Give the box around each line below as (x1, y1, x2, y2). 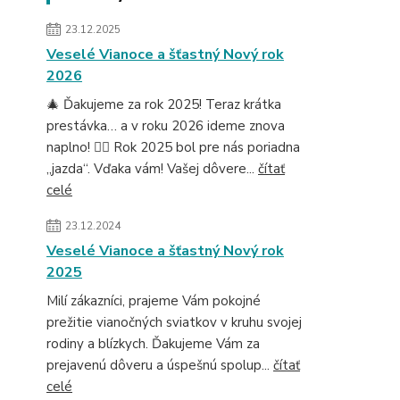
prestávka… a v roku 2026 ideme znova (46, 117, 285, 135)
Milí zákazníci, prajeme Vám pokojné (46, 292, 261, 310)
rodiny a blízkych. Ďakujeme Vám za (46, 335, 260, 353)
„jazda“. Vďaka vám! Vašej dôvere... (46, 160, 258, 178)
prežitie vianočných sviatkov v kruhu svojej (46, 313, 302, 331)
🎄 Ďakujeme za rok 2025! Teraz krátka (46, 96, 281, 113)
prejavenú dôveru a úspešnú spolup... (46, 356, 273, 374)
